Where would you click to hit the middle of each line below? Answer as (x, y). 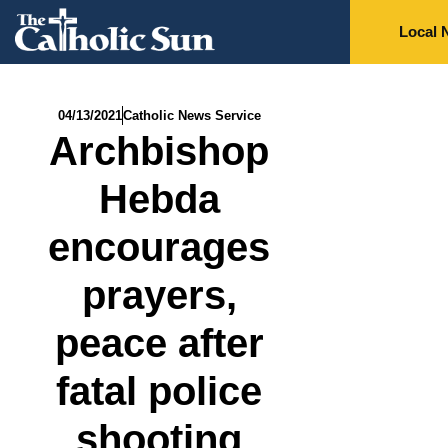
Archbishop (159, 151)
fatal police (159, 391)
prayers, (159, 295)
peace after (159, 343)
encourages (159, 247)
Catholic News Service (191, 116)
